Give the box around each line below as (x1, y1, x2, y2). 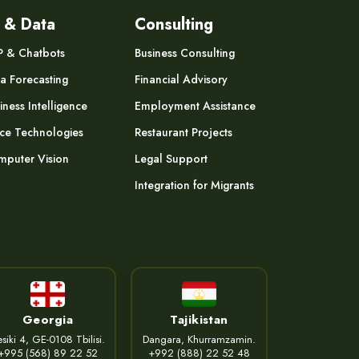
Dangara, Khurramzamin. (143, 332, 256, 348)
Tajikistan (170, 311, 228, 329)
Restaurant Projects (135, 124, 232, 141)
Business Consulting (135, 45, 235, 62)
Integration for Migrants (135, 177, 254, 194)
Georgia (22, 311, 74, 329)
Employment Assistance (135, 98, 256, 115)
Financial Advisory (135, 71, 228, 88)
